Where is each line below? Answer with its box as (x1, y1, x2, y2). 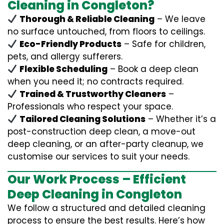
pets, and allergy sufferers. (7, 50, 122, 62)
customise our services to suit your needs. (7, 150, 189, 162)
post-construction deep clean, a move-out (7, 125, 195, 137)
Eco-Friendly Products (19, 38, 122, 50)
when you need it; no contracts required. (7, 75, 183, 87)
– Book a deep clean (107, 63, 199, 75)
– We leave (154, 13, 206, 25)
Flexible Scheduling (19, 63, 108, 75)
